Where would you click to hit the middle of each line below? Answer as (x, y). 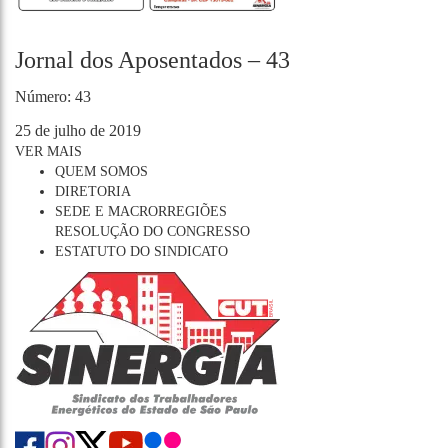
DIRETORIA (93, 191)
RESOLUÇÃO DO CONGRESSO (152, 231)
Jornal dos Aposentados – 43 (152, 60)
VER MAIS (48, 151)
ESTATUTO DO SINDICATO (141, 251)
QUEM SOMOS (101, 171)
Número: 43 (53, 96)
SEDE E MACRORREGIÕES (141, 211)
